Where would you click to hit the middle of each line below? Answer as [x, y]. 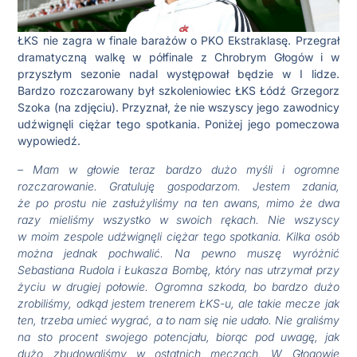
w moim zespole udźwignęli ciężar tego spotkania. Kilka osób [178, 236]
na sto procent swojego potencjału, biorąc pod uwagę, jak [178, 336]
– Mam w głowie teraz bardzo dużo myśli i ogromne [178, 169]
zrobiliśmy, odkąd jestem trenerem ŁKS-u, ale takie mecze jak [178, 303]
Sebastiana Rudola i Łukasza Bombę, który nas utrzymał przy [178, 269]
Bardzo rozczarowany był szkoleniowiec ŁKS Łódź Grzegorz [178, 91]
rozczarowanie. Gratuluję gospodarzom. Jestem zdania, [178, 186]
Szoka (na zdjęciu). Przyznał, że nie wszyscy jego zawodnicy [178, 108]
